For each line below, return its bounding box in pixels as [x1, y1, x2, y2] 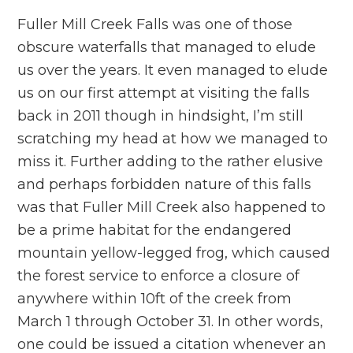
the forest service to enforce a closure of [17, 267, 300, 284]
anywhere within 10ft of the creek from [17, 290, 292, 307]
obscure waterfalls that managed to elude [17, 39, 317, 56]
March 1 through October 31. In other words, [17, 313, 324, 330]
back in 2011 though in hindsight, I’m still [17, 107, 304, 124]
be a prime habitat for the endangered [17, 221, 292, 239]
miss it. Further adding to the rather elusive [17, 153, 324, 170]
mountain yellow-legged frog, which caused [17, 244, 331, 262]
